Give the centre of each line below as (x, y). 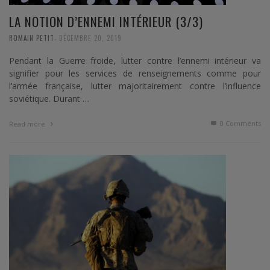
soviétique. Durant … (49, 99)
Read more (28, 124)
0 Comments (240, 124)
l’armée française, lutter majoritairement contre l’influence (135, 86)
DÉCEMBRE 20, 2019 (90, 38)
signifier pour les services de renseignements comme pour (135, 74)
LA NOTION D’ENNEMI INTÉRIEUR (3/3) (106, 21)
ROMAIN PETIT (32, 38)
